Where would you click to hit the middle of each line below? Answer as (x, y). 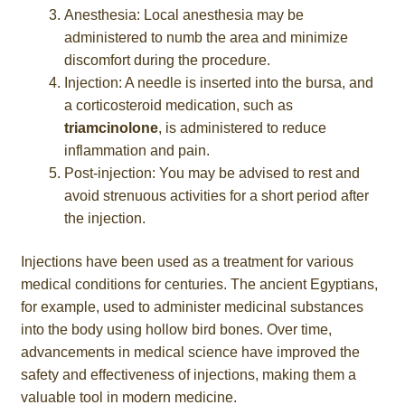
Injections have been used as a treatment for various (187, 261)
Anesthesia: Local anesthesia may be (184, 15)
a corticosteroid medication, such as (178, 106)
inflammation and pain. (137, 151)
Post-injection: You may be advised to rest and (212, 174)
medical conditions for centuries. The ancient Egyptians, (199, 284)
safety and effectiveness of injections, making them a (188, 374)
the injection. (104, 219)
